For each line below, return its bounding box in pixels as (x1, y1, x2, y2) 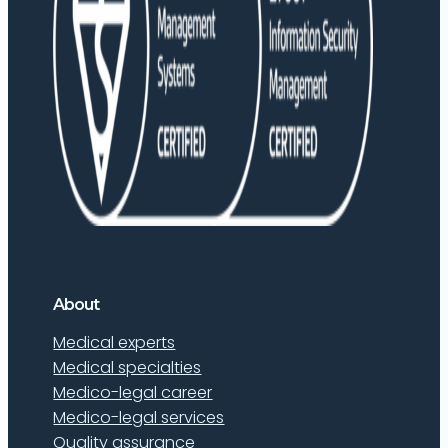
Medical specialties (53, 356, 202, 380)
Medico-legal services (53, 406, 225, 430)
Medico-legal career (53, 381, 213, 405)
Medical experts (53, 331, 176, 355)
